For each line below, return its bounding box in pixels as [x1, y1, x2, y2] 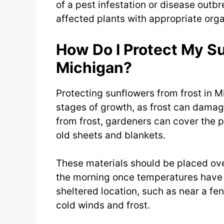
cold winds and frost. [56, 199, 150, 211]
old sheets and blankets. [56, 129, 165, 141]
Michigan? [56, 58, 132, 76]
